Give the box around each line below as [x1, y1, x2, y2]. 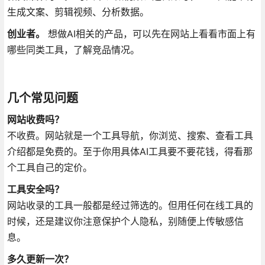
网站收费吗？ [7, 113, 64, 125]
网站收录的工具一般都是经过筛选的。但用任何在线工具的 [7, 199, 253, 211]
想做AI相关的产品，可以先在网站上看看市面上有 [44, 27, 256, 40]
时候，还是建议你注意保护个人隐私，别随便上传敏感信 [7, 215, 244, 227]
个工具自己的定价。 [7, 161, 92, 173]
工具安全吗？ [7, 183, 64, 195]
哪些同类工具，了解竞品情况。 [7, 43, 140, 56]
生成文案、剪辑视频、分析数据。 [7, 5, 149, 18]
